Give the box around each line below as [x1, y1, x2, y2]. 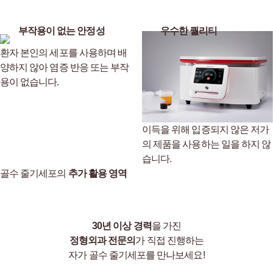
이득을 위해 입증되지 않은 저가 [141, 124, 269, 135]
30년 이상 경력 [92, 221, 152, 232]
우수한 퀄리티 [160, 26, 218, 37]
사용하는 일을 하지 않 [182, 139, 271, 150]
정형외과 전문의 [69, 235, 136, 246]
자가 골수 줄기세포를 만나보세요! [68, 250, 205, 261]
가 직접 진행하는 [135, 235, 204, 246]
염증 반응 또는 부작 [49, 62, 129, 73]
